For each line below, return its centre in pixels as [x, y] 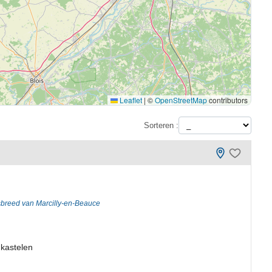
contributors [228, 100]
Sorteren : [161, 125]
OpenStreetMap [181, 100]
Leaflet [130, 100]
